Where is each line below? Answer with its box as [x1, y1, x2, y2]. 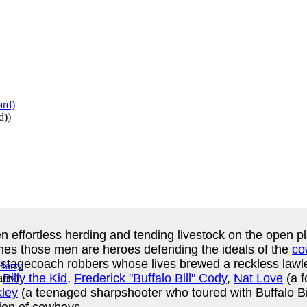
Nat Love [234, 271, 283, 285]
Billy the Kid [3, 271, 67, 285]
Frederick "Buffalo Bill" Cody [74, 271, 227, 285]
